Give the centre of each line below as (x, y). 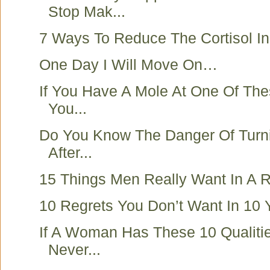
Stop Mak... (87, 11)
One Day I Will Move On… (128, 64)
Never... (74, 250)
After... (70, 152)
